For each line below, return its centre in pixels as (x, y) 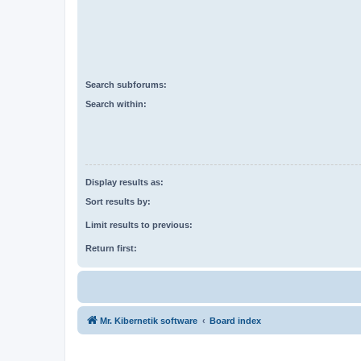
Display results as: (124, 182)
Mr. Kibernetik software (149, 321)
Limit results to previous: (139, 225)
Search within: (116, 104)
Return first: (111, 249)
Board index (235, 321)
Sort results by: (118, 202)
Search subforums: (126, 84)
